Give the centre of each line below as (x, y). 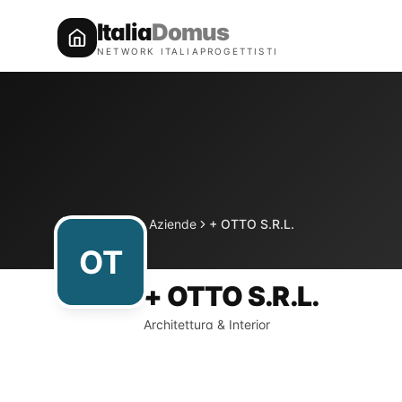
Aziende (173, 224)
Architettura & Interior (207, 324)
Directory (109, 224)
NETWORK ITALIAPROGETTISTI (188, 51)
